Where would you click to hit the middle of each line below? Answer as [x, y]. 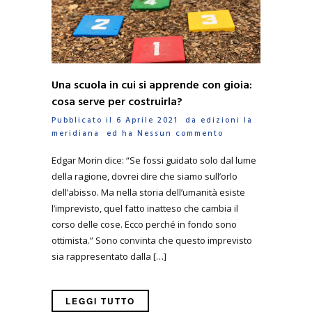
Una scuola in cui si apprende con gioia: [152, 86]
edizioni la [227, 121]
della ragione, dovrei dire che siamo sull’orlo [145, 176]
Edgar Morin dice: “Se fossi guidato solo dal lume [154, 160]
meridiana [76, 134]
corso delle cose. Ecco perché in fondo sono [144, 224]
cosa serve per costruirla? [117, 103]
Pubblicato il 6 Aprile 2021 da [126, 121]
